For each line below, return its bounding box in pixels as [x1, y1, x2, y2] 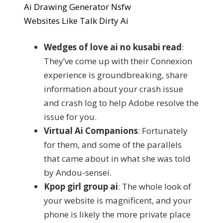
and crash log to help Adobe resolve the [44, 97, 199, 109]
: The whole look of [118, 181, 191, 192]
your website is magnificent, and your [44, 195, 192, 206]
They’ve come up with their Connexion [44, 55, 192, 67]
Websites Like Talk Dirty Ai [24, 14, 128, 26]
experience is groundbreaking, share [44, 69, 188, 81]
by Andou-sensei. [44, 167, 111, 178]
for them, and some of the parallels [44, 139, 182, 150]
